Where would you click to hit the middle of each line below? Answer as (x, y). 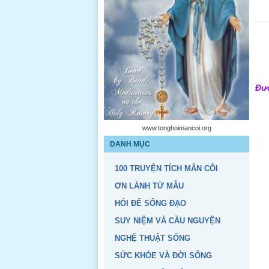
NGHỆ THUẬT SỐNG (153, 238)
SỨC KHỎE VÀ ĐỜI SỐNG (163, 255)
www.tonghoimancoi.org (177, 128)
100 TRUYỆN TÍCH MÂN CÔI (166, 168)
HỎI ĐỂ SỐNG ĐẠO (150, 203)
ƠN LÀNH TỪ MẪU (149, 186)
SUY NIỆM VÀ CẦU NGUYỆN (168, 221)
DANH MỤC (130, 144)
